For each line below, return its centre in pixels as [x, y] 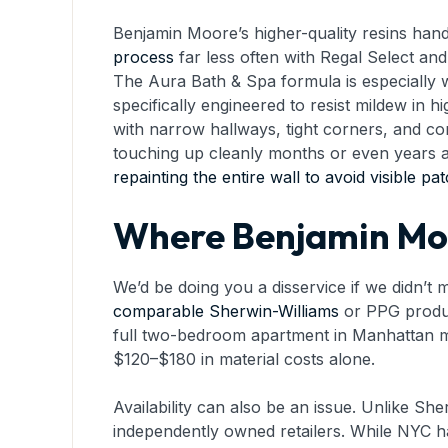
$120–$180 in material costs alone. [244, 358]
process [143, 56]
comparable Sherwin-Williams [226, 310]
